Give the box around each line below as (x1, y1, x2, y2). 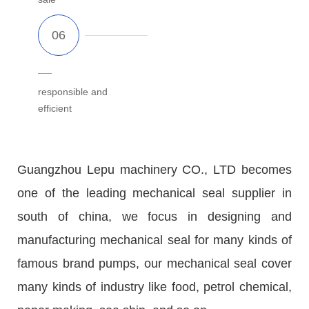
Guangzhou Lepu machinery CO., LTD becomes (17, 162, 292, 177)
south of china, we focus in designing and (17, 209, 292, 223)
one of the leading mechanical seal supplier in (17, 186, 292, 200)
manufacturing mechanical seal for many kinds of (17, 232, 292, 247)
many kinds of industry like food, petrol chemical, (17, 279, 292, 294)
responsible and (38, 86, 108, 97)
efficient (38, 102, 72, 114)
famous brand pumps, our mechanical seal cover (17, 256, 292, 270)
